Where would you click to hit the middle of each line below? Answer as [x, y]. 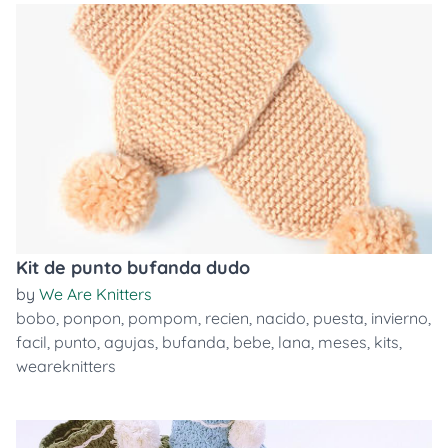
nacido [281, 318]
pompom [163, 318]
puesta [338, 318]
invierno [399, 318]
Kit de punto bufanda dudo [133, 267]
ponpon [92, 318]
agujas [129, 342]
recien [227, 318]
